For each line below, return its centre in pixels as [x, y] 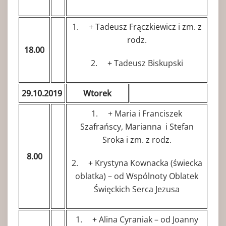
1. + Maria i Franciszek [137, 113]
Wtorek [97, 93]
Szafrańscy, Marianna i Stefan [137, 126]
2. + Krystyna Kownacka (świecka [137, 163]
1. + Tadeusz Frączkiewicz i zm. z [137, 26]
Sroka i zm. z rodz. [137, 139]
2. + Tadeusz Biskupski [137, 63]
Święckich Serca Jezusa [137, 189]
